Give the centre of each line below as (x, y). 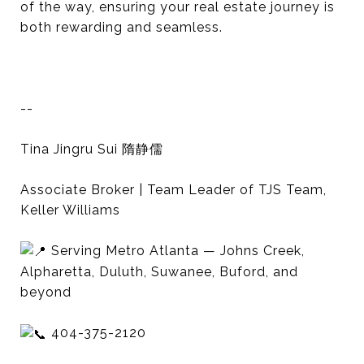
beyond (46, 292)
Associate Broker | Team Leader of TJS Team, (173, 190)
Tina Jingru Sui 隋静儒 (92, 149)
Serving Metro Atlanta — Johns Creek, (176, 251)
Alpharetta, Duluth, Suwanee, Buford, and (159, 272)
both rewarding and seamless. (121, 27)
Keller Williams (72, 210)
